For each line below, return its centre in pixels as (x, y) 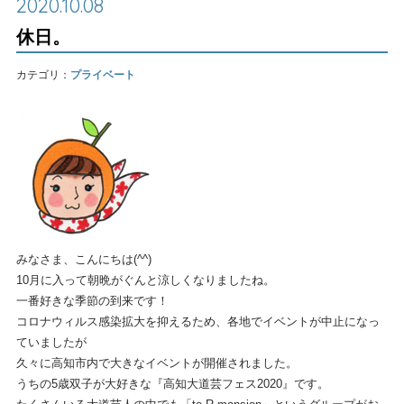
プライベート (102, 74)
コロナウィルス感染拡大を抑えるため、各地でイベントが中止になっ (197, 321)
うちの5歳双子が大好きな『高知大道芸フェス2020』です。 (172, 383)
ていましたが (51, 342)
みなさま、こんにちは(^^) (83, 259)
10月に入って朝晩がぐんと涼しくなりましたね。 (145, 280)
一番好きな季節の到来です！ (92, 300)
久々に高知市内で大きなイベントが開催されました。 (156, 363)
